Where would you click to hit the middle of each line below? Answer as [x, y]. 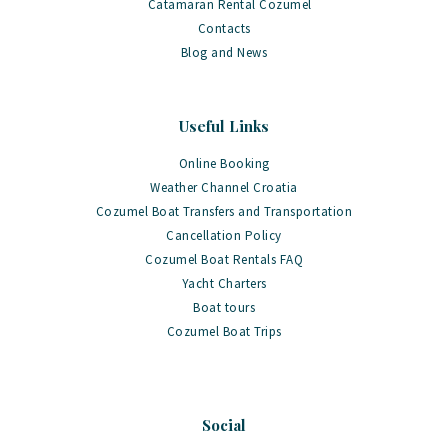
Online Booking [224, 163]
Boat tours [224, 307]
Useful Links [224, 126]
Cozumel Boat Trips [224, 331]
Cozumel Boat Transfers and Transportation [224, 211]
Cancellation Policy [224, 235]
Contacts [224, 29]
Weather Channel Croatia [224, 187]
